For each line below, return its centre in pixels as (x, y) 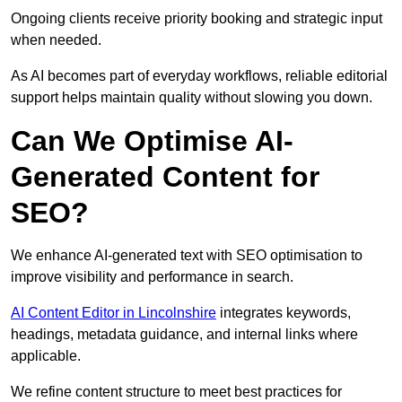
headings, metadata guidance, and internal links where (184, 335)
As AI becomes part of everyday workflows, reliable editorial (199, 76)
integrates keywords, (284, 313)
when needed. (56, 40)
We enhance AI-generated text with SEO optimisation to (187, 256)
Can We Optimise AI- (152, 141)
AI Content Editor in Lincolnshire (114, 313)
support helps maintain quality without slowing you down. (192, 98)
